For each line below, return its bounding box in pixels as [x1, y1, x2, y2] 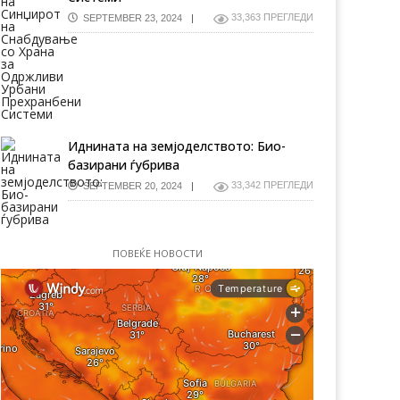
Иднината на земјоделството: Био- [68, 137, 286, 154]
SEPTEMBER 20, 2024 [78, 179, 182, 191]
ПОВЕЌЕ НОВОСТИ [112, 246, 203, 260]
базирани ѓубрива [68, 156, 179, 173]
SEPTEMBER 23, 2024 [78, 12, 182, 23]
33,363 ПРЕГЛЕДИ [231, 12, 313, 22]
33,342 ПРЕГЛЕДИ [231, 179, 313, 190]
